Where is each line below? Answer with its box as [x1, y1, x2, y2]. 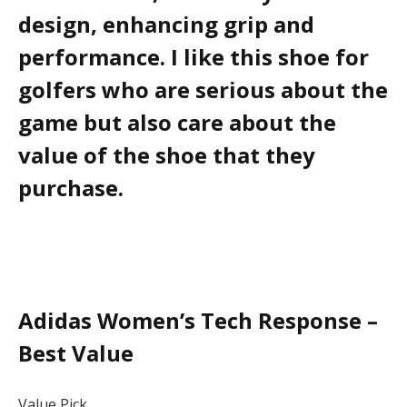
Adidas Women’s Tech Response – [18, 304, 378, 335]
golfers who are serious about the [18, 74, 388, 105]
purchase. [18, 173, 124, 203]
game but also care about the [18, 107, 336, 138]
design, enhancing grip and [18, 9, 314, 40]
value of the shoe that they [18, 140, 315, 171]
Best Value [18, 337, 134, 368]
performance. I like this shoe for [18, 42, 369, 73]
